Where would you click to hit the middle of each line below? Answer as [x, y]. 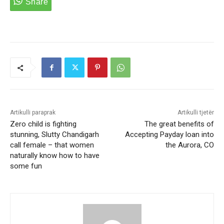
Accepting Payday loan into [169, 135]
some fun [26, 166]
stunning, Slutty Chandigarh [54, 135]
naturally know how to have [55, 156]
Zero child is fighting [43, 124]
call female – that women [52, 145]
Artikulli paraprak [33, 113]
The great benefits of [179, 124]
